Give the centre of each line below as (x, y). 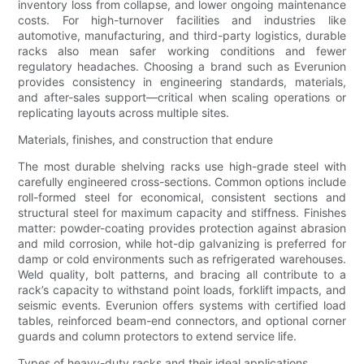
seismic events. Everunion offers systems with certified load (182, 305)
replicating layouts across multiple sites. (124, 112)
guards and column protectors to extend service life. (158, 336)
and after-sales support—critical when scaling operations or (182, 97)
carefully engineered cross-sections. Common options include (182, 181)
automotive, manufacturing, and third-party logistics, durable (182, 35)
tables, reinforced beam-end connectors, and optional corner (182, 320)
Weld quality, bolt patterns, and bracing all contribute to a (182, 274)
